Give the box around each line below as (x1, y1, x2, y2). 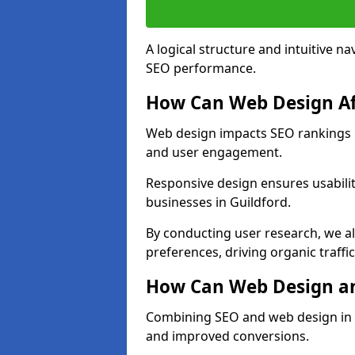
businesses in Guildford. (146, 193, 291, 211)
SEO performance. (146, 59, 256, 77)
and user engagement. (146, 143, 282, 161)
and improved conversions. (146, 327, 309, 345)
